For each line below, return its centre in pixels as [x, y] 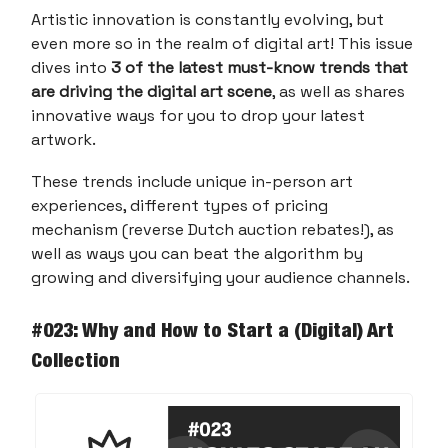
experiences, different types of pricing [179, 205]
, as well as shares [338, 91]
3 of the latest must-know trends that [259, 67]
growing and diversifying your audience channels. [220, 277]
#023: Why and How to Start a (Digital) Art [212, 329]
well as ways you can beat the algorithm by [197, 253]
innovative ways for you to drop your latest [198, 115]
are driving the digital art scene [151, 91]
